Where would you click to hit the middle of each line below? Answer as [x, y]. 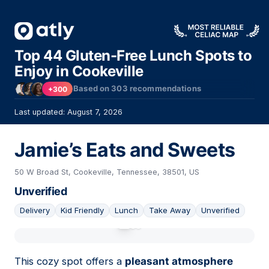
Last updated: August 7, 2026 [68, 112]
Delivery [35, 210]
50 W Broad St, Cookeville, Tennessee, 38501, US [107, 172]
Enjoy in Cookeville [79, 71]
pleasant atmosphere [179, 261]
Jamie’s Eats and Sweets [125, 150]
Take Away [170, 210]
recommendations [164, 89]
